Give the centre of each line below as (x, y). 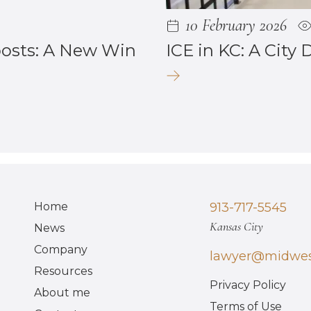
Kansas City (237, 226)
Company (61, 249)
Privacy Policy (248, 285)
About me (62, 292)
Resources (63, 271)
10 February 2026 (236, 25)
